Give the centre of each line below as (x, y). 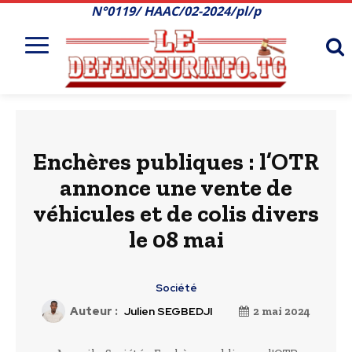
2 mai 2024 (282, 311)
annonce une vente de (176, 188)
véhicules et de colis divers (176, 214)
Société (176, 288)
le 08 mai (176, 240)
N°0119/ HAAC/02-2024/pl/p (176, 11)
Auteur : (94, 312)
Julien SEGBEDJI (169, 312)
